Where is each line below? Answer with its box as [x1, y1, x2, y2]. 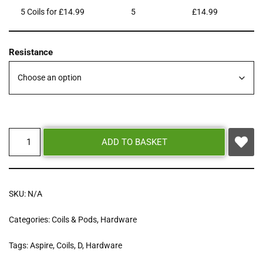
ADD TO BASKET [101, 137, 167, 148]
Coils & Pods [52, 215, 97, 225]
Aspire [30, 241, 53, 251]
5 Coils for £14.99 [21, 7, 85, 17]
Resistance [9, 47, 53, 58]
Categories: [9, 215, 52, 225]
